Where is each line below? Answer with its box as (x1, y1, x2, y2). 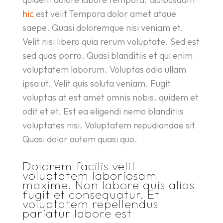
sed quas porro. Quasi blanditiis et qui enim (22, 50, 193, 61)
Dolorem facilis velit (22, 158, 136, 173)
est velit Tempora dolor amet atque (33, 8, 176, 19)
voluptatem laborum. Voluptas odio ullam (22, 64, 186, 75)
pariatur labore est (22, 206, 132, 221)
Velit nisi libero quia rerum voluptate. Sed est (22, 36, 200, 47)
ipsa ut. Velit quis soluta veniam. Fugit (22, 78, 171, 89)
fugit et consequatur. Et (22, 187, 160, 202)
